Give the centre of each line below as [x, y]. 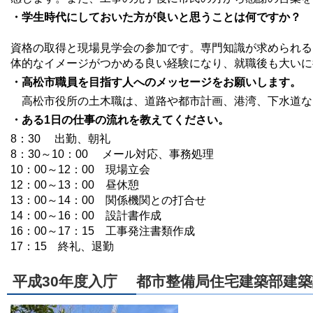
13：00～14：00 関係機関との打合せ [108, 200]
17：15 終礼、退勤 [73, 246]
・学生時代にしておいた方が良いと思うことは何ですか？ [156, 17]
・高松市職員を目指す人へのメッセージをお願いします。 [156, 82]
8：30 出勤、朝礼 [72, 138]
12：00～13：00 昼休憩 [75, 184]
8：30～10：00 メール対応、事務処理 [112, 154]
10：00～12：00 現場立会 [80, 169]
